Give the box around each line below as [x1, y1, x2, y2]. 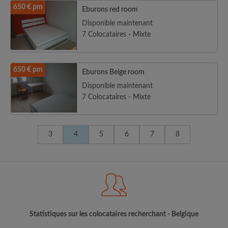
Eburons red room [82, 6, 138, 13]
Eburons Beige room [82, 69, 145, 76]
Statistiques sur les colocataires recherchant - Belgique [30, 211, 198, 218]
